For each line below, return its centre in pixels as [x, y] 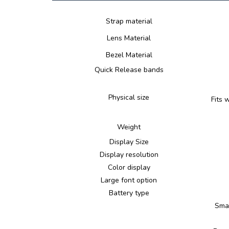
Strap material [129, 21]
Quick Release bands [129, 70]
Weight [129, 127]
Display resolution [129, 155]
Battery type [129, 193]
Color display [129, 167]
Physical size [129, 97]
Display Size [129, 142]
